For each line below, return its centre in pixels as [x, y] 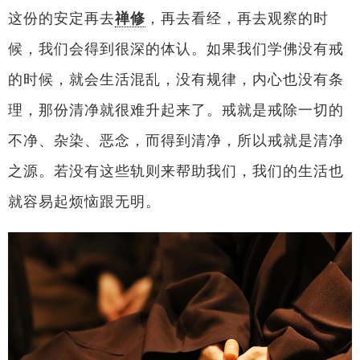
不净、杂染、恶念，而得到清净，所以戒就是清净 [176, 140]
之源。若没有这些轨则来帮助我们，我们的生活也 [176, 171]
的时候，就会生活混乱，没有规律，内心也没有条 [176, 79]
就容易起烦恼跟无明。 [84, 201]
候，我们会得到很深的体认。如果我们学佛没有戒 [176, 49]
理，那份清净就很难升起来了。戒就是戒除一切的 [176, 110]
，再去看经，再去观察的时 [237, 18]
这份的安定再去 [61, 18]
